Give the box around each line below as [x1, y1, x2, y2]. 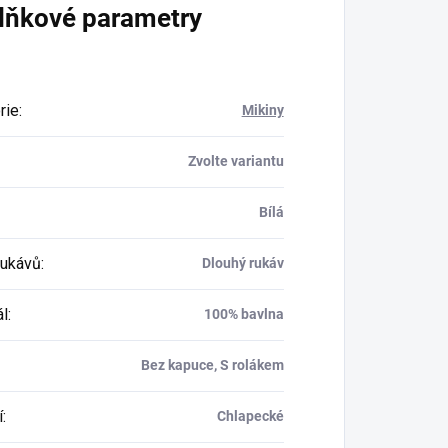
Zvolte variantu [187, 152, 284, 169]
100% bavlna [203, 305, 284, 322]
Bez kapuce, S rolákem [140, 356, 284, 373]
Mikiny [241, 101, 284, 118]
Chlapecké [216, 407, 284, 424]
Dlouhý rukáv [201, 254, 284, 271]
